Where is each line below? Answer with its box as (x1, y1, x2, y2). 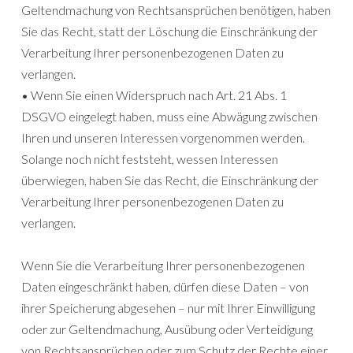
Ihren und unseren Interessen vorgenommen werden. (21, 130, 305, 146)
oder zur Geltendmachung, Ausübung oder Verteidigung (21, 321, 313, 337)
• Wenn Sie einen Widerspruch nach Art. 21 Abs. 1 (21, 87, 287, 103)
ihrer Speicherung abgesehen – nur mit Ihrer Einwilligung (21, 300, 315, 316)
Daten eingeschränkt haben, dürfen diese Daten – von (21, 279, 309, 295)
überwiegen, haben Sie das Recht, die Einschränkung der (21, 173, 318, 188)
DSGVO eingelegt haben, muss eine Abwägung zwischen (21, 109, 318, 124)
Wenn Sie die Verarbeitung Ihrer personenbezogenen (21, 258, 305, 273)
